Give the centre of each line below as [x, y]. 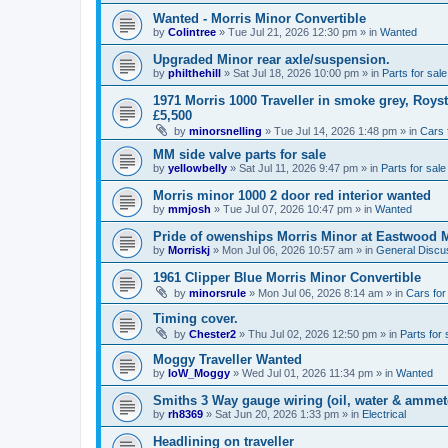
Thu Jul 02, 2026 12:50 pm [312, 333]
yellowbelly [197, 167]
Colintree [192, 31]
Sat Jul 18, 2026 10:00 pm [296, 72]
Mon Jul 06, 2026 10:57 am [287, 249]
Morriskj [189, 249]
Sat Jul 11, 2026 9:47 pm [298, 167]
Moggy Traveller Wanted [227, 359]
